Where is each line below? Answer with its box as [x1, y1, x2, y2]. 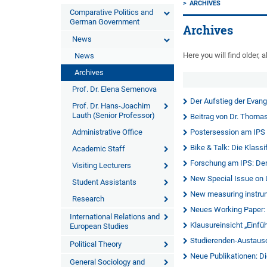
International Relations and [70, 212, 160, 221]
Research [72, 194, 104, 203]
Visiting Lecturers [72, 161, 131, 170]
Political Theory [70, 240, 122, 249]
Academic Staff [72, 144, 125, 153]
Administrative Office [72, 128, 142, 136]
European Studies [70, 222, 129, 231]
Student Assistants [72, 178, 136, 187]
